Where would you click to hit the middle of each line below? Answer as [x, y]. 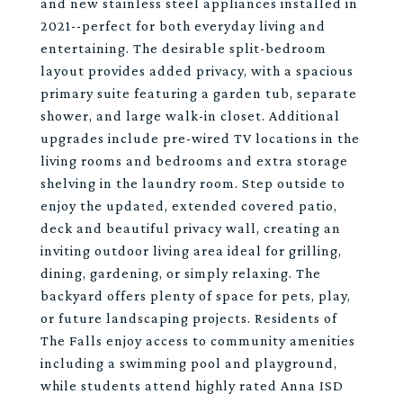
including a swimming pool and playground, [189, 363]
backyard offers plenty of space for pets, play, [196, 296]
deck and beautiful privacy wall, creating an [191, 228]
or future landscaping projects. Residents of [189, 318]
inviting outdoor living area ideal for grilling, [191, 251]
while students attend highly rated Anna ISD [192, 385]
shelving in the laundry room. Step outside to [193, 183]
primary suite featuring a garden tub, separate [199, 93]
